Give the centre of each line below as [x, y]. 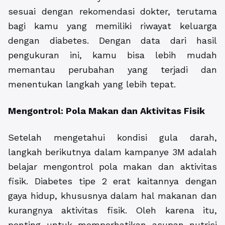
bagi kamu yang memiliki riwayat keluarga [113, 26]
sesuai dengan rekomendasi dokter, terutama [113, 12]
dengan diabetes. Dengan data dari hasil [113, 41]
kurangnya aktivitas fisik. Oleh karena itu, [113, 210]
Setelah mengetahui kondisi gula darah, [113, 138]
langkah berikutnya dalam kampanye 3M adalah [113, 152]
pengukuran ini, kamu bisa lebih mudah [113, 55]
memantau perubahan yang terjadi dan [113, 70]
